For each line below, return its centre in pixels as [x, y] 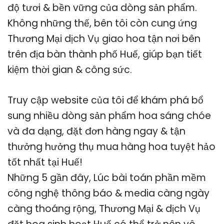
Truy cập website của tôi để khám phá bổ [105, 100]
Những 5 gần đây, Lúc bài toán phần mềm [107, 177]
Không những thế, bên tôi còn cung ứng [102, 23]
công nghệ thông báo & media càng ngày [108, 193]
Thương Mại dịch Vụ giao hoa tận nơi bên [104, 38]
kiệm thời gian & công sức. [70, 69]
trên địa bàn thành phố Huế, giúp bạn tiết [105, 54]
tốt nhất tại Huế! [45, 162]
